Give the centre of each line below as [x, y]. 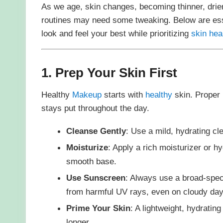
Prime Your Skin [98, 208]
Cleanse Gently [96, 131]
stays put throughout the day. [95, 108]
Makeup [87, 95]
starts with [123, 95]
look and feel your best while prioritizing [116, 33]
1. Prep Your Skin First [109, 72]
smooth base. [91, 161]
